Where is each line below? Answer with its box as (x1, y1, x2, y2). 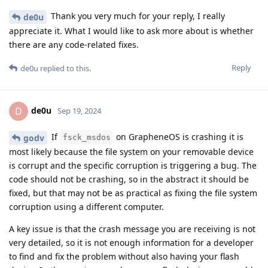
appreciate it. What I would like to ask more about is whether (9, 25, 254, 37)
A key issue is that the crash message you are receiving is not (9, 223, 255, 234)
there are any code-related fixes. (9, 39, 139, 51)
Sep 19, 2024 (57, 105, 101, 116)
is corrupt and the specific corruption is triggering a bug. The (9, 159, 257, 171)
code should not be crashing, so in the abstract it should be (9, 173, 249, 185)
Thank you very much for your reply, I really (48, 10, 225, 22)
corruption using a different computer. (9, 200, 164, 212)
